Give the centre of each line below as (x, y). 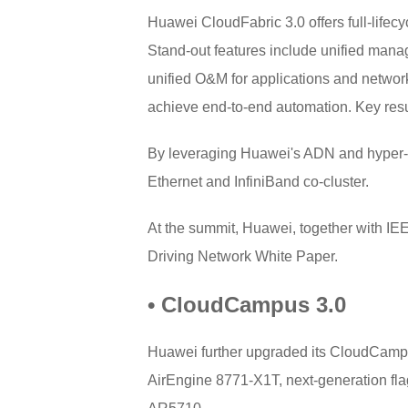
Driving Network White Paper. (243, 257)
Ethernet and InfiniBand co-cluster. (258, 182)
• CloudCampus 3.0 (247, 305)
